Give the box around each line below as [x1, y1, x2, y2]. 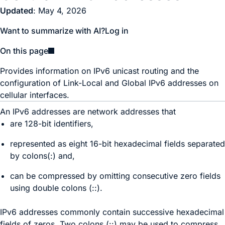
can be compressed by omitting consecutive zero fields [10, 171, 220, 181]
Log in [105, 26, 129, 36]
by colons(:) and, [10, 151, 75, 161]
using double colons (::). [10, 183, 102, 193]
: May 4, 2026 [33, 6, 86, 16]
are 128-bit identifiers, [10, 119, 93, 129]
